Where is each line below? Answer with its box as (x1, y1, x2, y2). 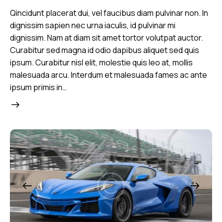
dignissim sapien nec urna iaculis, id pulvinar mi (10, 19, 175, 31)
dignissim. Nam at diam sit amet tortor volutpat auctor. (10, 32, 203, 43)
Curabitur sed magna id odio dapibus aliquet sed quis (10, 44, 199, 55)
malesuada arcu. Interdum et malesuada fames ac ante (10, 69, 207, 80)
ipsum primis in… (10, 81, 67, 93)
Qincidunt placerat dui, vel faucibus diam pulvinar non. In (10, 7, 208, 18)
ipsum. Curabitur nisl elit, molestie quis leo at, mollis (10, 56, 193, 68)
